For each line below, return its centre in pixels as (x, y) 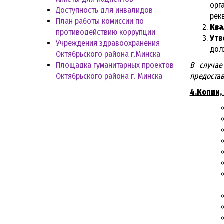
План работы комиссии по (100, 21)
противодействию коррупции (106, 32)
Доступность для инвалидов (104, 10)
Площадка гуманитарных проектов (115, 65)
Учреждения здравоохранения (108, 43)
